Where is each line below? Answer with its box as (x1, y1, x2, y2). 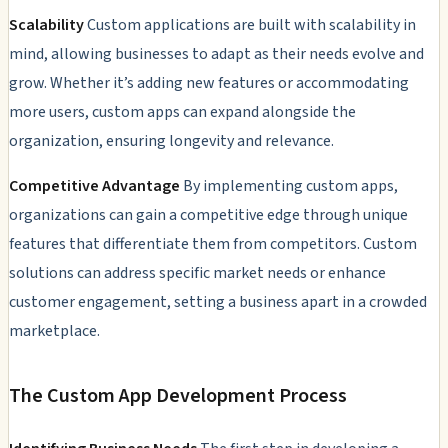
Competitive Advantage (9, 174, 180, 197)
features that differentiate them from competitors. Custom (9, 232, 417, 255)
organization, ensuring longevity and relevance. (9, 129, 334, 152)
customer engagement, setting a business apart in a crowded (9, 290, 427, 313)
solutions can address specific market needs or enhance (9, 261, 386, 284)
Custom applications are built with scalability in (84, 13, 416, 36)
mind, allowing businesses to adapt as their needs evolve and (9, 42, 424, 65)
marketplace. (9, 319, 100, 342)
